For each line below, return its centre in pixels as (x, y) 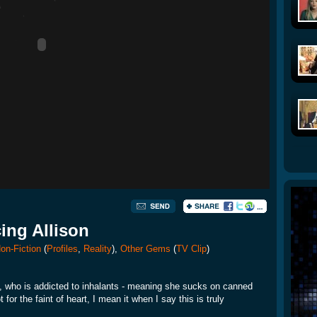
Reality (98, 249)
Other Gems (145, 249)
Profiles (62, 249)
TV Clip (191, 249)
